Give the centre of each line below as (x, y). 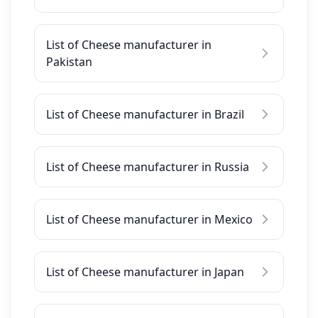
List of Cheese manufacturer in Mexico (149, 219)
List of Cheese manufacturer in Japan (145, 272)
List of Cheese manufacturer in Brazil (145, 114)
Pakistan (69, 62)
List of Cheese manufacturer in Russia (148, 167)
